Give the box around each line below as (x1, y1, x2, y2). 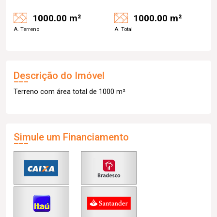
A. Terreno (14, 26, 39, 32)
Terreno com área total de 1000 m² (14, 88, 125, 96)
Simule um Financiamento (14, 131, 129, 143)
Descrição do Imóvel (14, 70, 105, 81)
